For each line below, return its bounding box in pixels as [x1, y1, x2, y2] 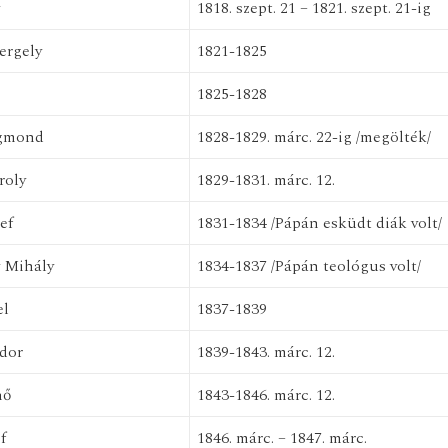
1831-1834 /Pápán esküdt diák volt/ [196, 211, 442, 235]
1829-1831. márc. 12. [196, 168, 335, 192]
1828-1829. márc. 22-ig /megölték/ [196, 125, 431, 149]
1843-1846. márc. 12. [196, 383, 335, 407]
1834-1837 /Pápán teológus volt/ [196, 254, 421, 278]
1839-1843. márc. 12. [196, 340, 335, 364]
